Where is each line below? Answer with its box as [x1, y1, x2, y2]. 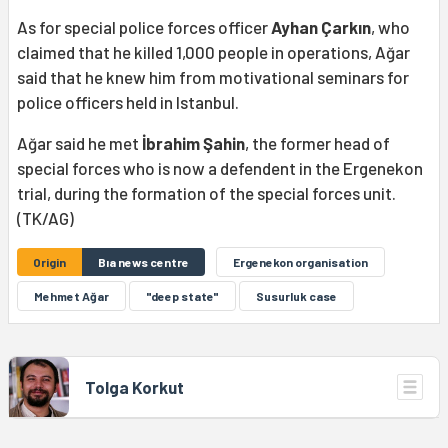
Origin [33, 255, 66, 270]
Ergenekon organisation [233, 255, 368, 270]
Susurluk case [256, 289, 337, 304]
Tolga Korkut [85, 377, 184, 398]
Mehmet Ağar [34, 289, 109, 304]
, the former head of [245, 133, 390, 154]
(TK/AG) [17, 208, 74, 229]
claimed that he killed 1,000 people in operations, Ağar [17, 42, 410, 63]
